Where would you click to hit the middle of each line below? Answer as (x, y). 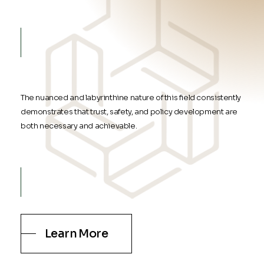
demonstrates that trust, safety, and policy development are (129, 112)
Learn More (76, 233)
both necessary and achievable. (79, 126)
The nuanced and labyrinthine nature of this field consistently (131, 98)
